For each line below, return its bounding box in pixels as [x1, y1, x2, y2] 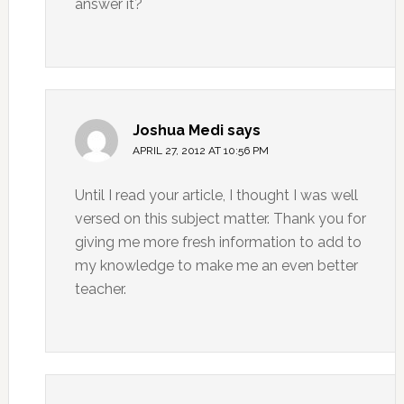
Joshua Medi [132, 122, 224, 139]
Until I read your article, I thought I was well [74, 187, 358, 204]
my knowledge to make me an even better [74, 257, 358, 274]
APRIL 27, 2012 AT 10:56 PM [132, 144, 269, 157]
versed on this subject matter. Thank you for [74, 210, 366, 227]
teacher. [74, 280, 126, 298]
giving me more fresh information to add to [74, 234, 362, 251]
